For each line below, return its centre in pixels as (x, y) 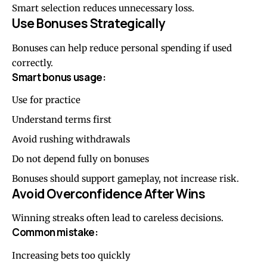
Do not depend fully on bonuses (80, 159)
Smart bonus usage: (59, 77)
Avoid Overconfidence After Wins (109, 193)
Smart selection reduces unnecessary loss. (103, 8)
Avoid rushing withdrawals (71, 139)
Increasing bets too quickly (71, 255)
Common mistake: (55, 232)
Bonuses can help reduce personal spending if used (122, 48)
